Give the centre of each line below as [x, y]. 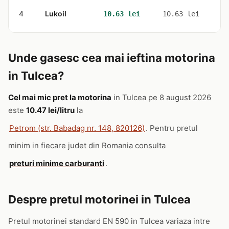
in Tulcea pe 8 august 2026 [161, 97]
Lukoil [56, 14]
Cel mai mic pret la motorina [60, 97]
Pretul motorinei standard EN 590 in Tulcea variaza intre [109, 221]
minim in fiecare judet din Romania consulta [87, 145]
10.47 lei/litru [50, 110]
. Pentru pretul [172, 128]
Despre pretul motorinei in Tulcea [99, 199]
